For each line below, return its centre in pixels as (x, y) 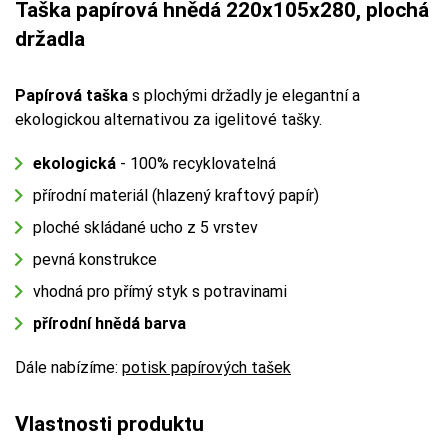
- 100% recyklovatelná (196, 164)
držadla (50, 39)
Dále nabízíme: (68, 368)
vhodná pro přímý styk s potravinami (160, 292)
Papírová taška (71, 96)
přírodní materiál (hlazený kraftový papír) (176, 196)
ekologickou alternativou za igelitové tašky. (168, 120)
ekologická (74, 164)
